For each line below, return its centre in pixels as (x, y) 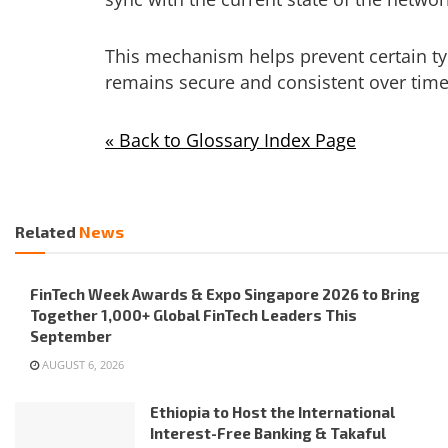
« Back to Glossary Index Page (230, 139)
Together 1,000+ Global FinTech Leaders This (193, 315)
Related (45, 232)
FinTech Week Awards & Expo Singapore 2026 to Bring (225, 294)
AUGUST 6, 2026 (81, 365)
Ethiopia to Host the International (272, 412)
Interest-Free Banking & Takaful (268, 433)
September (71, 336)
